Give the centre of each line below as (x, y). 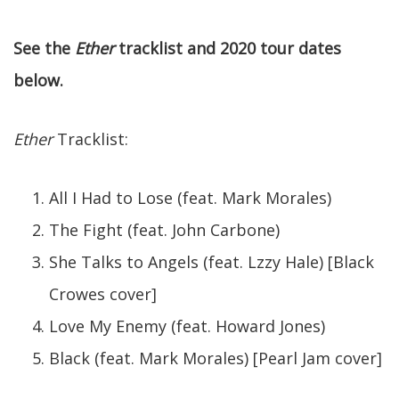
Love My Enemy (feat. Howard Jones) (187, 326)
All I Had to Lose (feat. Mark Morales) (190, 198)
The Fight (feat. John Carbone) (164, 230)
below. (38, 80)
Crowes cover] (103, 294)
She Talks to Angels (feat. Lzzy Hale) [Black (212, 262)
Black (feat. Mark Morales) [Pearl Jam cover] (216, 358)
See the (44, 48)
